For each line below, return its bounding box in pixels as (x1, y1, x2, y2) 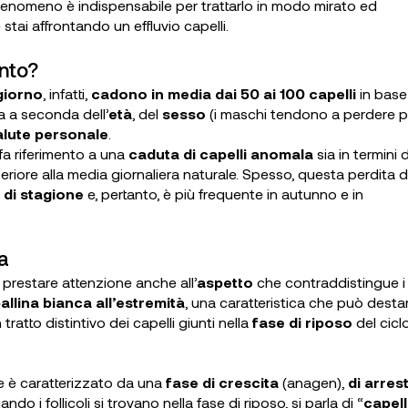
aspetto (197, 273, 253, 291)
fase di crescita (166, 373, 279, 391)
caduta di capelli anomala (128, 145, 313, 162)
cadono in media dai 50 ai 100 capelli (91, 85, 356, 102)
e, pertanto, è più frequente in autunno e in (84, 185, 363, 202)
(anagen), (279, 373, 348, 391)
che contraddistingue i (253, 273, 405, 291)
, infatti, (43, 85, 91, 102)
